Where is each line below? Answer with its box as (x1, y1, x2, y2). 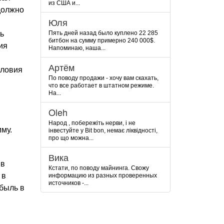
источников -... (48, 179, 88, 186)
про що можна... (48, 134, 93, 141)
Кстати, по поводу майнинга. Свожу (48, 164, 149, 171)
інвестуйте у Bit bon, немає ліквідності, (48, 127, 157, 134)
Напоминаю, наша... (48, 44, 105, 51)
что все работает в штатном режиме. (48, 82, 154, 89)
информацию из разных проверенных (48, 172, 157, 179)
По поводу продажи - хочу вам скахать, (48, 74, 158, 81)
